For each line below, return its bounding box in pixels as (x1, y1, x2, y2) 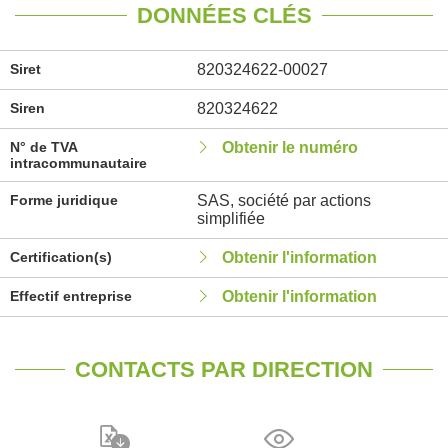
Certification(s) (10, 249, 112, 265)
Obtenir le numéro (221, 139, 358, 156)
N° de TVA (10, 139, 77, 155)
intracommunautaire (10, 155, 147, 171)
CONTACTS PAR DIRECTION (75, 357, 373, 382)
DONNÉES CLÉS (136, 3, 312, 28)
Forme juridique (10, 192, 118, 208)
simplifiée (196, 210, 265, 227)
